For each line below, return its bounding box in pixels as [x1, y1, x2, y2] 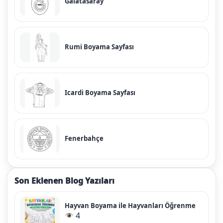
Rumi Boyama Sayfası [65, 42, 134, 52]
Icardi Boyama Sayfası [65, 88, 135, 98]
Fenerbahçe [65, 134, 104, 143]
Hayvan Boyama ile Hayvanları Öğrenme [65, 201, 196, 211]
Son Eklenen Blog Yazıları [14, 175, 114, 186]
